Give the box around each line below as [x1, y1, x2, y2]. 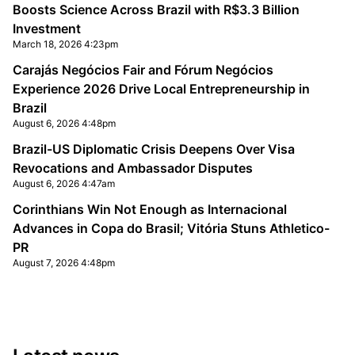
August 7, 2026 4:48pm [13, 257, 115, 269]
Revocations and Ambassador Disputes [13, 160, 253, 176]
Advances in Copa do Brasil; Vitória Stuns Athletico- [13, 220, 330, 236]
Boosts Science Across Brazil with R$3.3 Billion [13, 2, 300, 17]
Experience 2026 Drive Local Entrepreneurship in [13, 81, 310, 97]
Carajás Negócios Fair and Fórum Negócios [13, 62, 273, 78]
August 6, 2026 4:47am [13, 177, 115, 189]
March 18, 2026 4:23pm [13, 38, 118, 50]
